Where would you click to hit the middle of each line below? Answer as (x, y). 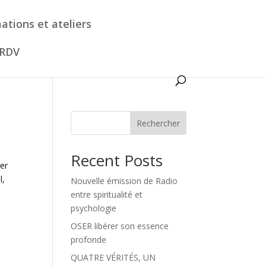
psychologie (94, 208)
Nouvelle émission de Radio (124, 181)
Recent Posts (117, 160)
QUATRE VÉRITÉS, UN (113, 257)
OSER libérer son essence (120, 226)
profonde (89, 240)
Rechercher (158, 123)
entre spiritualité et (107, 194)
